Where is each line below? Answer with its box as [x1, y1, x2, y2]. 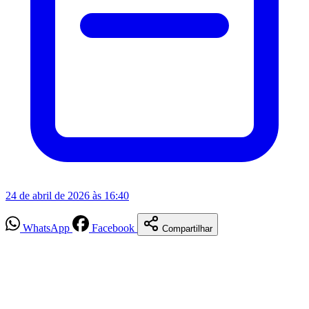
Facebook [92, 221, 134, 234]
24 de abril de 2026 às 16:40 [6, 189, 129, 201]
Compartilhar [162, 223, 212, 234]
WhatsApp [23, 221, 70, 234]
